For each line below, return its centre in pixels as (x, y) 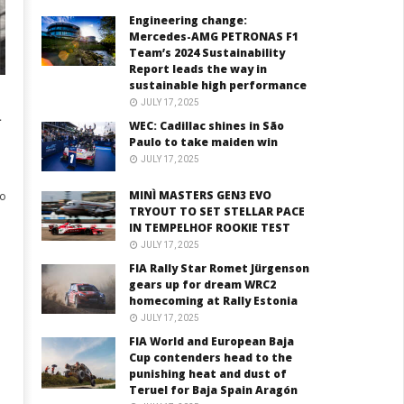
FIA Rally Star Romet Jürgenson (220, 269)
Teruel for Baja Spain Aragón (214, 390)
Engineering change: (188, 21)
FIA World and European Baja (212, 342)
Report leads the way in (198, 69)
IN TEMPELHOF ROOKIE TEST (210, 228)
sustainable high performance (218, 86)
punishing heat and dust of (208, 374)
